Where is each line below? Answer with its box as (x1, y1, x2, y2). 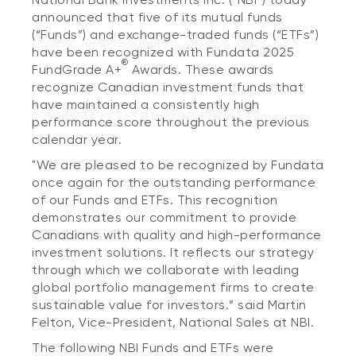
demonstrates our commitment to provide (32, 210, 296, 225)
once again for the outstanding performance (32, 175, 315, 190)
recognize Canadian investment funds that (32, 79, 304, 95)
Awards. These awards (128, 62, 274, 77)
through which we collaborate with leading (32, 262, 300, 277)
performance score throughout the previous (32, 114, 310, 130)
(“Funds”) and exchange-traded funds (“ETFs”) (32, 27, 319, 42)
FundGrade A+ (32, 62, 122, 77)
